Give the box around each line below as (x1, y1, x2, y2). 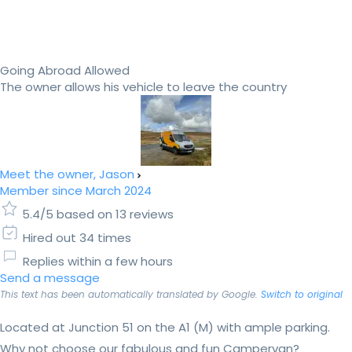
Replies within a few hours (23, 253, 173, 270)
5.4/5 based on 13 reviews (22, 206, 174, 223)
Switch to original (261, 288, 343, 302)
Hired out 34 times (23, 229, 131, 247)
